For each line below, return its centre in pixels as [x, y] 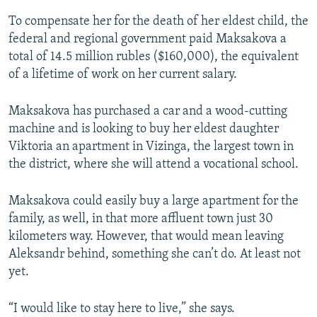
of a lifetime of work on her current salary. [123, 75]
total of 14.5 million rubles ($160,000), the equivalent [154, 57]
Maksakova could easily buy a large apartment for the [154, 202]
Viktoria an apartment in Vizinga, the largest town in [151, 147]
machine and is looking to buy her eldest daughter [144, 129]
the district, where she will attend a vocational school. [154, 165]
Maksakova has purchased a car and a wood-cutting [148, 112]
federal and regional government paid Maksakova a [148, 40]
